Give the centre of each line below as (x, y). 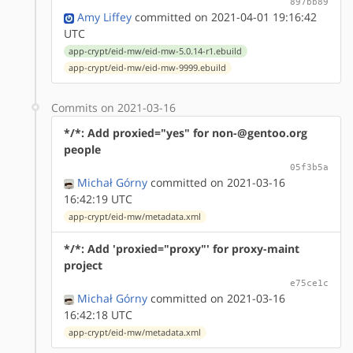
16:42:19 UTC (98, 199)
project (83, 265)
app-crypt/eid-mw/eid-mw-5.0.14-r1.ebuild (156, 51)
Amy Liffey (104, 17)
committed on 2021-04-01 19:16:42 (224, 17)
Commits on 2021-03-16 (113, 107)
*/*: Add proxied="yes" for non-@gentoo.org (186, 132)
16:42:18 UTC (98, 314)
